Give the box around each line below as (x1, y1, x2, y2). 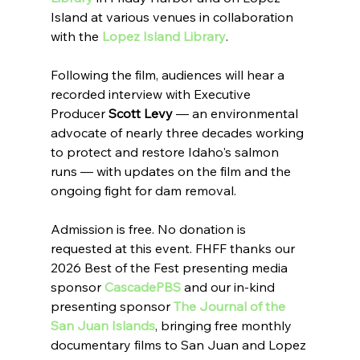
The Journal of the (173, 298, 288, 315)
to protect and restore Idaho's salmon (50, 144, 282, 161)
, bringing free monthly (154, 317, 295, 334)
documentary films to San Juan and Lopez (50, 337, 309, 354)
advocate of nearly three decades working (50, 125, 307, 141)
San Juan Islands (50, 317, 155, 334)
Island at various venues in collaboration (50, 9, 297, 26)
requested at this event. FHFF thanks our (50, 240, 298, 257)
